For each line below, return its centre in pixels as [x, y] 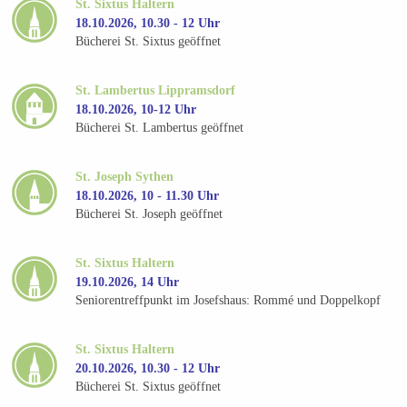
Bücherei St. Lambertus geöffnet [160, 128]
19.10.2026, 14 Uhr [128, 282]
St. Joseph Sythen [125, 176]
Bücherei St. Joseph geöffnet [149, 214]
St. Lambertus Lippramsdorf [156, 90]
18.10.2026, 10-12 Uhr [136, 109]
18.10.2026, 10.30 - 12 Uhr [148, 23]
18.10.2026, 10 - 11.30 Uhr [148, 195]
